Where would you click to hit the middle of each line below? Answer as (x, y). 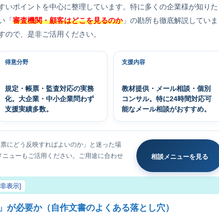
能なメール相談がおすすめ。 (166, 109)
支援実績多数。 (29, 109)
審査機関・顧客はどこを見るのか (68, 20)
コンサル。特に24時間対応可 (166, 99)
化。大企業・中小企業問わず (50, 99)
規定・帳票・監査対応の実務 (50, 88)
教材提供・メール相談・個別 (166, 88)
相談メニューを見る (179, 156)
